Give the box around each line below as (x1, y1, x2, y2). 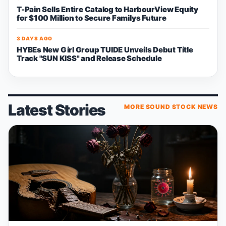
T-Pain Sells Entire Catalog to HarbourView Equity (17, 5, 198, 14)
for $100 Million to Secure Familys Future (17, 13, 166, 23)
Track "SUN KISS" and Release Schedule (17, 53, 162, 63)
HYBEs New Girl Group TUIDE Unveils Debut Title (17, 45, 193, 54)
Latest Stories (8, 101, 106, 119)
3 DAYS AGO (17, 35, 52, 41)
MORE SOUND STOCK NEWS (124, 103, 218, 110)
